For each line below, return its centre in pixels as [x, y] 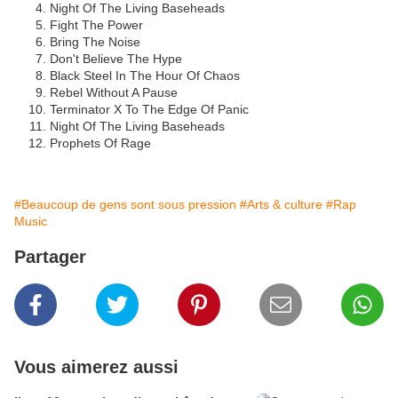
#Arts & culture [281, 205]
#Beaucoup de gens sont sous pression [125, 205]
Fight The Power [96, 25]
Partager [50, 257]
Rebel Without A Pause [114, 93]
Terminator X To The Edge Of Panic [149, 110]
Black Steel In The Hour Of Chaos [145, 76]
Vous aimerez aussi [96, 367]
